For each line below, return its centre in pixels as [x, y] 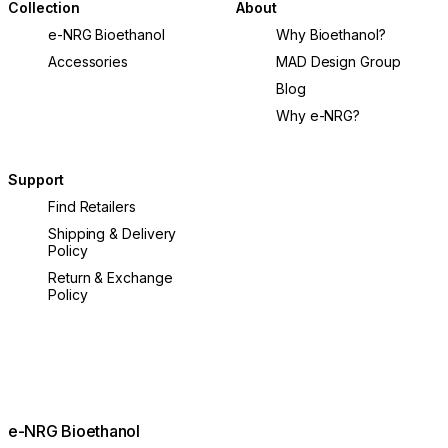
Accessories [88, 61]
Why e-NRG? [318, 115]
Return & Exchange [110, 278]
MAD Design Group [338, 61]
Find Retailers [92, 207]
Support [36, 180]
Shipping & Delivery [112, 234]
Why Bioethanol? [331, 34]
